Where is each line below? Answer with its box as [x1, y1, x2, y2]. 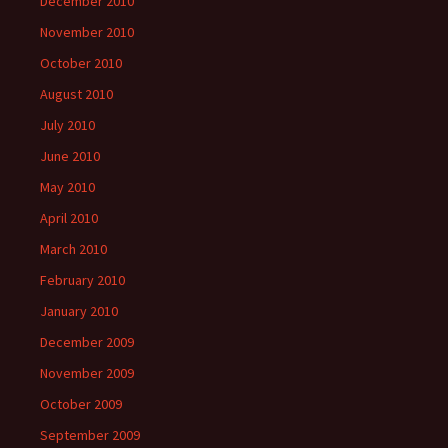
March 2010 [40, 240, 107, 258]
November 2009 [40, 364, 134, 382]
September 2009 [40, 426, 140, 444]
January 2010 [40, 302, 118, 320]
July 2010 [40, 116, 95, 134]
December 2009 [40, 333, 134, 351]
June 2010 [40, 147, 100, 165]
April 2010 [40, 209, 98, 227]
